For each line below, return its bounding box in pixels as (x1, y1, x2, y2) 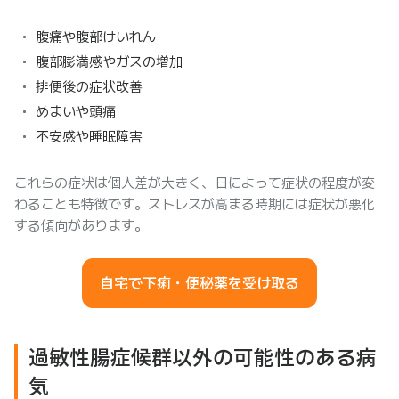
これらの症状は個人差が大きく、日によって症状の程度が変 (14, 175, 375, 191)
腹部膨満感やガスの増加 (36, 53, 183, 70)
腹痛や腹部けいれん (36, 28, 156, 45)
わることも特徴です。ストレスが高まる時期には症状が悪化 (14, 196, 375, 213)
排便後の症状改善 (36, 78, 142, 95)
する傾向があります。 (14, 217, 148, 234)
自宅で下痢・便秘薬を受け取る (100, 274, 299, 292)
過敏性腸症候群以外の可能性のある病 (28, 345, 377, 370)
